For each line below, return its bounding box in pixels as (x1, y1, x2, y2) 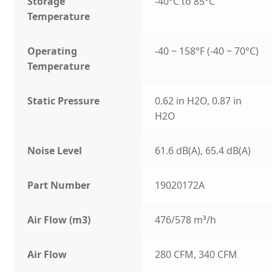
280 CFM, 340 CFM (155, 248, 238, 262)
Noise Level (27, 144, 83, 158)
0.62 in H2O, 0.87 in (155, 94, 242, 108)
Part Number (27, 178, 91, 192)
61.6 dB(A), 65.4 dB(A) (155, 144, 251, 158)
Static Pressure (27, 94, 100, 108)
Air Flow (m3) (27, 213, 91, 227)
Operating (27, 44, 78, 58)
